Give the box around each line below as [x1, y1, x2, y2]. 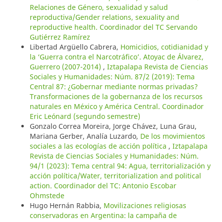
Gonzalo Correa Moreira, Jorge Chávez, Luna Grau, [29, 121, 197, 131]
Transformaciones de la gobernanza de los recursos [29, 91, 203, 101]
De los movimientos [140, 131, 205, 141]
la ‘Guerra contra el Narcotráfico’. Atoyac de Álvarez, [29, 52, 204, 61]
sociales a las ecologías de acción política [29, 141, 168, 151]
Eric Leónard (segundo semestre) [29, 111, 140, 121]
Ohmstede [29, 190, 64, 200]
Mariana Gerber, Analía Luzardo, [29, 131, 140, 141]
